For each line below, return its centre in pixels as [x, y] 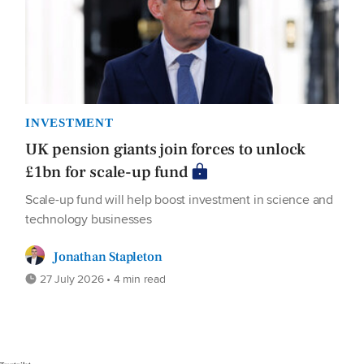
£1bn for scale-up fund [106, 172]
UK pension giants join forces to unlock [166, 149]
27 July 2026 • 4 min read [101, 278]
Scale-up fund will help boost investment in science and [179, 199]
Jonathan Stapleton [108, 256]
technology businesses [89, 219]
